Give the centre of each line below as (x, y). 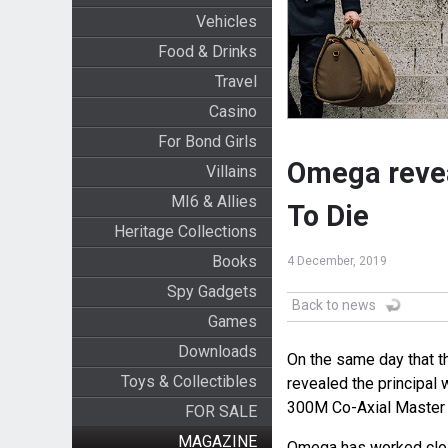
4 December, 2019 (336, 261)
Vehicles (226, 21)
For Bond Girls (207, 141)
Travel (235, 81)
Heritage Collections (185, 231)
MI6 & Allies (213, 201)
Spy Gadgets (211, 291)
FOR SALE (220, 411)
